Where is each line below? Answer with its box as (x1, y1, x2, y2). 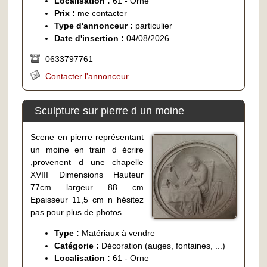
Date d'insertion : (54, 33, 127, 43)
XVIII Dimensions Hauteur (30, 170, 144, 180)
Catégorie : (54, 241, 102, 251)
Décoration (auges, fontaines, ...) (101, 241, 226, 251)
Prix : (54, 8, 78, 18)
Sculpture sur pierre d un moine (34, 105, 184, 117)
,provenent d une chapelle (30, 157, 144, 167)
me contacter (77, 8, 128, 18)
